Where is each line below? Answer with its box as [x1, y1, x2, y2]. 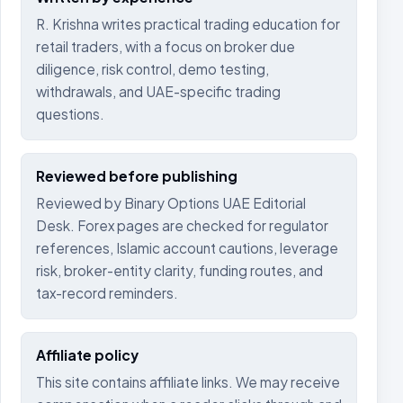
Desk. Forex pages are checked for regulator [36, 217, 328, 234]
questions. [36, 105, 104, 122]
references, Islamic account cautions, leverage [36, 239, 338, 256]
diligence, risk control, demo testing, [36, 60, 269, 77]
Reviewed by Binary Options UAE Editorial [36, 194, 306, 211]
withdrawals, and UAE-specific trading [36, 83, 281, 100]
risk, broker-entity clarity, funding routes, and [36, 262, 323, 279]
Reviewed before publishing [36, 167, 237, 184]
